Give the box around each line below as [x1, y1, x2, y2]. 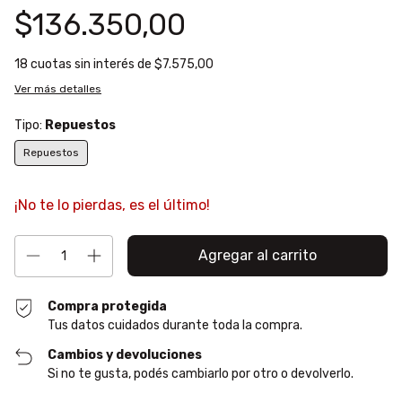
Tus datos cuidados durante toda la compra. [48, 318, 303, 334]
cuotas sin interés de [31, 57, 154, 73]
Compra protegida [48, 299, 168, 315]
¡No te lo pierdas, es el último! [14, 197, 210, 214]
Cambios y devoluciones [48, 347, 203, 363]
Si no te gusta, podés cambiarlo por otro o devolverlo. [48, 366, 354, 382]
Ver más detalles [14, 83, 101, 96]
